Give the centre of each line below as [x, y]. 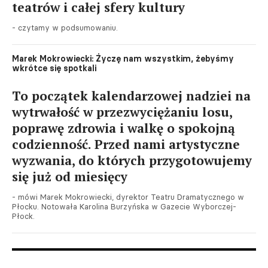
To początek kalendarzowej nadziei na [131, 96]
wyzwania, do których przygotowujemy [132, 160]
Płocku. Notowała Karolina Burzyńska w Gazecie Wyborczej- [124, 206]
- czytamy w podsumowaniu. [65, 28]
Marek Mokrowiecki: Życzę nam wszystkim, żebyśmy [123, 59]
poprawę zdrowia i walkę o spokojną [124, 128]
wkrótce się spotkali [54, 68]
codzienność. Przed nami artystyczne [126, 144]
